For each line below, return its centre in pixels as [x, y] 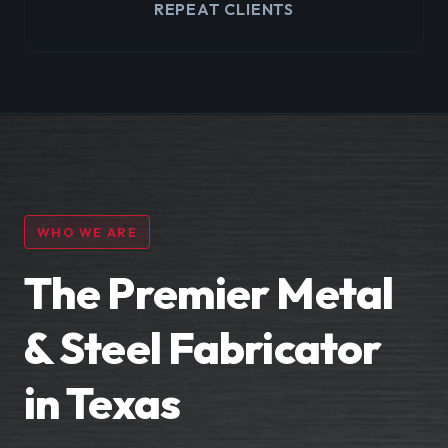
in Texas [102, 402]
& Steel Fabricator [203, 347]
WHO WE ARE [87, 232]
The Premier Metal [209, 292]
